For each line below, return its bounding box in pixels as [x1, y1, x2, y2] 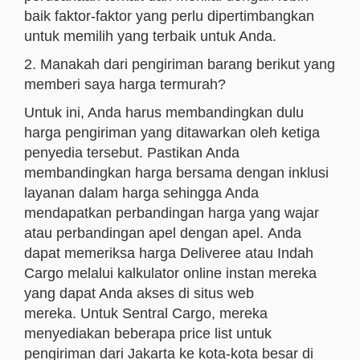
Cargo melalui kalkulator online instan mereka [24, 265, 317, 281]
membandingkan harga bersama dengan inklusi [24, 165, 329, 181]
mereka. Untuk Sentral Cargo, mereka [24, 305, 268, 321]
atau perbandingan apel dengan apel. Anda [24, 225, 301, 241]
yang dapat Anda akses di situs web [24, 285, 254, 301]
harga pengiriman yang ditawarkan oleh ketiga [24, 125, 320, 141]
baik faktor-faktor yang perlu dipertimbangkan [24, 8, 314, 24]
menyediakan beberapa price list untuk [24, 325, 272, 342]
